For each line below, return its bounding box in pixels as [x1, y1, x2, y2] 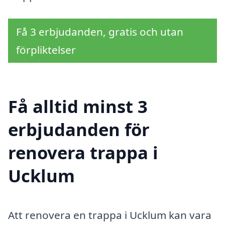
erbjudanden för [8, 118, 150, 142]
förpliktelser [16, 42, 76, 57]
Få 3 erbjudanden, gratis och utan [16, 24, 183, 39]
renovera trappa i [8, 141, 158, 165]
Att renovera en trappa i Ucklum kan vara [8, 208, 211, 222]
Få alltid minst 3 [8, 94, 148, 119]
